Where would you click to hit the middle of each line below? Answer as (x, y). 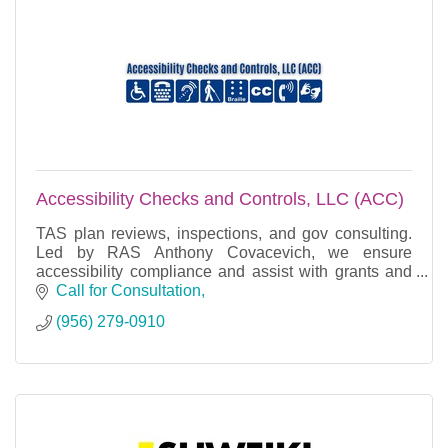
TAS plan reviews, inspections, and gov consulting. (224, 233)
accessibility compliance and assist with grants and (224, 271)
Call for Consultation (128, 291)
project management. (110, 290)
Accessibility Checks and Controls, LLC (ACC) (220, 198)
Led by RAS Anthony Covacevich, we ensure (224, 252)
